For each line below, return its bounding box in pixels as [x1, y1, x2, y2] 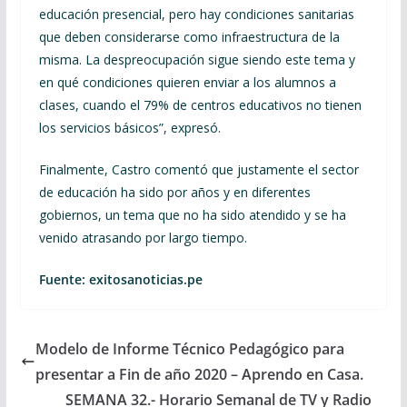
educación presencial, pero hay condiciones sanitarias [38, 5, 354, 23]
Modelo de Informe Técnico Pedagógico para [35, 339, 344, 359]
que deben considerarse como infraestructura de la [38, 28, 340, 45]
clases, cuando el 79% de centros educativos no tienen [38, 96, 362, 114]
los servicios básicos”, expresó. [38, 119, 221, 136]
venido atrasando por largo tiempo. [38, 229, 247, 246]
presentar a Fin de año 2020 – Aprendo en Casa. [35, 364, 363, 384]
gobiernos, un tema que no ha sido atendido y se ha [38, 206, 346, 223]
